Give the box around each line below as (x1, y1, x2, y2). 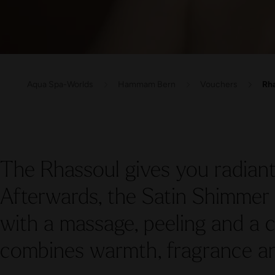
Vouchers (200, 79, 238, 90)
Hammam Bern (118, 79, 176, 90)
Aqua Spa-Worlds (27, 79, 93, 90)
